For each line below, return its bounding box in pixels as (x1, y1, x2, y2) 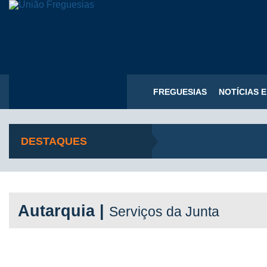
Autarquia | (18, 202, 109, 220)
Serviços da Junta (109, 204, 219, 219)
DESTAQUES (21, 135, 87, 147)
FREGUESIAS (153, 87, 207, 97)
